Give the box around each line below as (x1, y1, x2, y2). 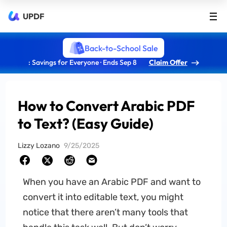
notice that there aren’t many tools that (22, 207, 188, 218)
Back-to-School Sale (84, 43, 158, 53)
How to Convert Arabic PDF (18, 97, 196, 115)
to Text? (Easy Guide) (18, 115, 154, 132)
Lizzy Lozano (18, 141, 60, 150)
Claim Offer (148, 58, 187, 67)
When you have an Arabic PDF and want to (22, 176, 201, 187)
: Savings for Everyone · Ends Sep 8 (28, 58, 137, 67)
